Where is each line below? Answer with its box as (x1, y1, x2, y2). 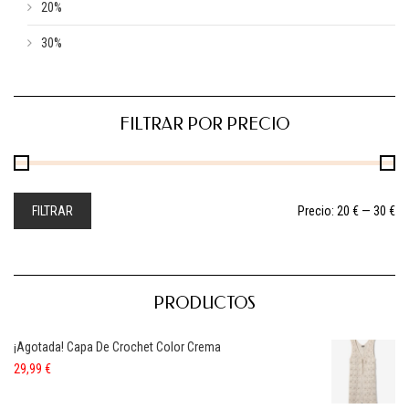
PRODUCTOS (153, 292, 256, 313)
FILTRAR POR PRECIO (120, 113, 289, 134)
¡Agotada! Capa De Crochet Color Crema (14, 339, 221, 354)
